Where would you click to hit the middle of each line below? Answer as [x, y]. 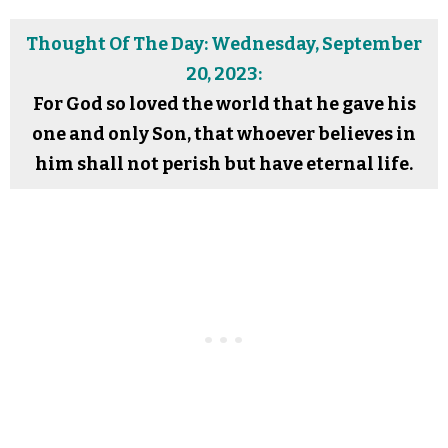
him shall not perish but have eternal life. [224, 164]
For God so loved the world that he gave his [224, 104]
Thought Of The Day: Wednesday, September [224, 44]
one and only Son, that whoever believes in [224, 134]
